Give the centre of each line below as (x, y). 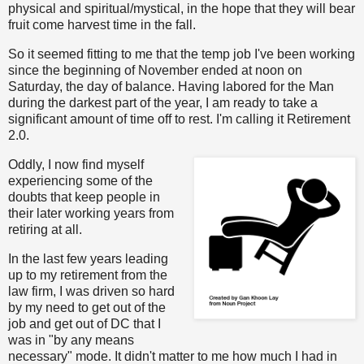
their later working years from (91, 214)
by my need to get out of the (87, 307)
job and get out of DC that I (84, 323)
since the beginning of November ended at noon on (155, 71)
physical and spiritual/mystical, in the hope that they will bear (182, 9)
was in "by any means (71, 340)
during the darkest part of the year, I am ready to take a (163, 103)
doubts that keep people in (84, 197)
